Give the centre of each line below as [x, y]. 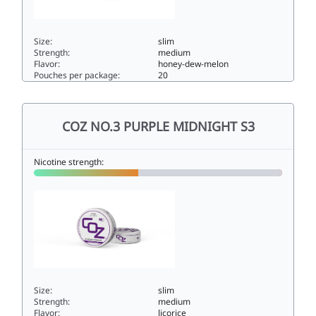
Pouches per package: [77, 75]
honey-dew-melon [193, 63]
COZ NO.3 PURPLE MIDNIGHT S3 [158, 126]
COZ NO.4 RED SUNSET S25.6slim [109, 89]
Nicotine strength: [69, 162]
